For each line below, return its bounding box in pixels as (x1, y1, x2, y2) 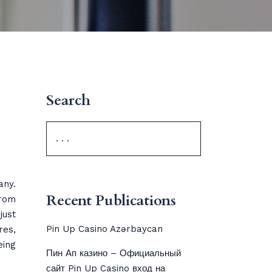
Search (46, 90, 90, 110)
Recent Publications (46, 191, 176, 211)
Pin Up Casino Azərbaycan (46, 223, 163, 234)
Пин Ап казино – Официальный (46, 248, 181, 259)
